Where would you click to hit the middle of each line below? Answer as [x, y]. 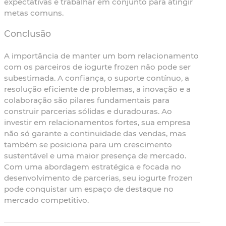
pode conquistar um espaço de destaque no [89, 189]
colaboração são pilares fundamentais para [87, 100]
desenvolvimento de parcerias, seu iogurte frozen [98, 178]
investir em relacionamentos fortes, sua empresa [97, 123]
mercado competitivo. [46, 200]
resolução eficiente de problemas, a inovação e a [97, 89]
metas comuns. [34, 13]
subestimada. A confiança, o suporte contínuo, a [97, 78]
